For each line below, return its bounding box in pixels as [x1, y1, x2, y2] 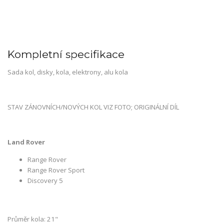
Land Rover [7, 137, 45, 147]
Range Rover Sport [27, 165, 84, 175]
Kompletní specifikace [7, 48, 124, 60]
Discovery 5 [27, 176, 63, 185]
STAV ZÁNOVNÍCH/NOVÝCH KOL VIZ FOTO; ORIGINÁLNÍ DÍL [7, 102, 179, 112]
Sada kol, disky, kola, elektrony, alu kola [7, 67, 128, 77]
